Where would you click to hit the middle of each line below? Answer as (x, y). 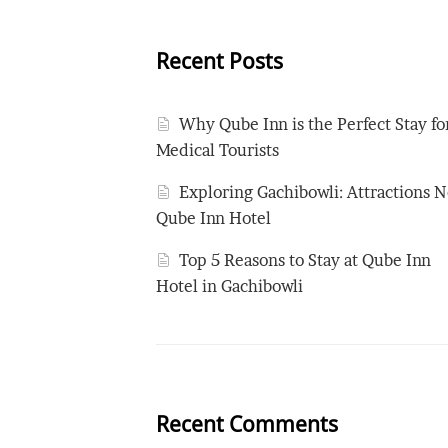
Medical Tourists (217, 150)
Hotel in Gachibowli (229, 286)
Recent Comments (247, 424)
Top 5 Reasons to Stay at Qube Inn (305, 260)
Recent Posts (219, 61)
